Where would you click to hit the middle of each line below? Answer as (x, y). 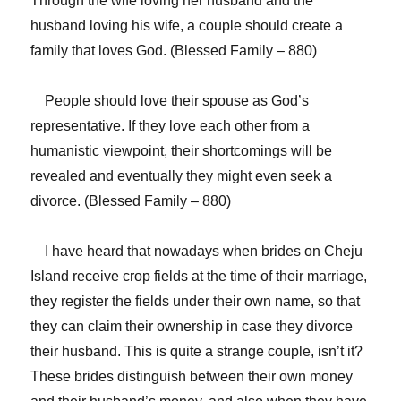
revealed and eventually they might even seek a (182, 175)
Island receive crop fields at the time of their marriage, (199, 276)
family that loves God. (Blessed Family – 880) (174, 50)
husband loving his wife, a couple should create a (187, 25)
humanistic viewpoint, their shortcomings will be (182, 150)
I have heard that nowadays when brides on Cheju (197, 251)
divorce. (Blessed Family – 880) (131, 200)
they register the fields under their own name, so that (196, 301)
